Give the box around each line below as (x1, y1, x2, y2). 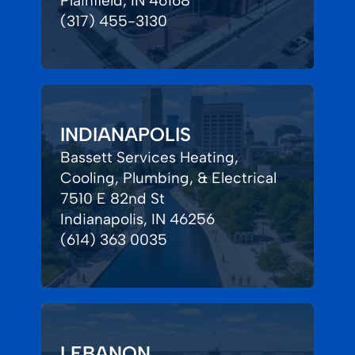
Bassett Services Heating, (60, 148, 239, 167)
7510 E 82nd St (60, 189, 165, 208)
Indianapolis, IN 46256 (60, 210, 215, 229)
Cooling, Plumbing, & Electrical (60, 169, 277, 188)
